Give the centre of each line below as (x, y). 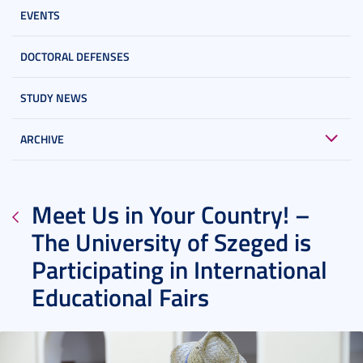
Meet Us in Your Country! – (171, 215)
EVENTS (40, 15)
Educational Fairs (120, 297)
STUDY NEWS (54, 98)
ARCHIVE (42, 139)
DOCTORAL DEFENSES (75, 57)
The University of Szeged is (171, 242)
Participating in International (179, 270)
